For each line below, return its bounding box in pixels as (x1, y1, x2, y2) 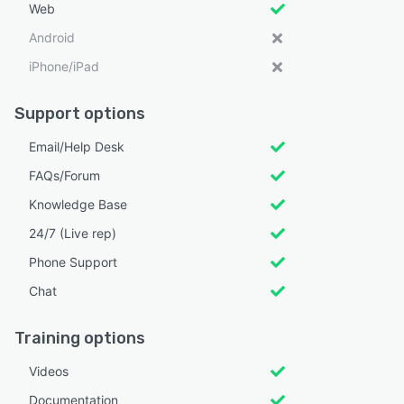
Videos (29, 363, 69, 379)
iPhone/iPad (29, 58, 99, 74)
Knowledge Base (29, 196, 127, 212)
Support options (14, 103, 145, 124)
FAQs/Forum (29, 167, 100, 183)
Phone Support (29, 253, 117, 270)
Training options (14, 327, 145, 348)
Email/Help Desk (29, 138, 124, 154)
